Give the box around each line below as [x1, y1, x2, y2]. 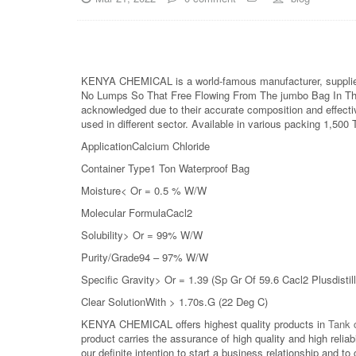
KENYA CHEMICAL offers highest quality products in [81, 315, 325, 331]
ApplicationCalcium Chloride [81, 137, 210, 153]
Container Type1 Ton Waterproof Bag [81, 160, 250, 176]
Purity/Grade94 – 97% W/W [81, 249, 208, 265]
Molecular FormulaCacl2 [81, 204, 192, 220]
